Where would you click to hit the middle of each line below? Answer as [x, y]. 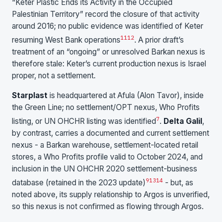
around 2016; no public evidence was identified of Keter [108, 26]
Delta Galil [183, 121]
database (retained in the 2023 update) [79, 183]
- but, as [178, 183]
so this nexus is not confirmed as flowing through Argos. [108, 207]
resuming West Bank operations [66, 40]
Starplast [30, 95]
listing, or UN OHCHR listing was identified [84, 121]
